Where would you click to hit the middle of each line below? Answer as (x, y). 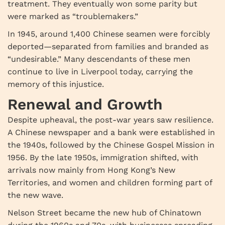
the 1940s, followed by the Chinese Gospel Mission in (111, 145)
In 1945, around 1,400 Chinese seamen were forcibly (109, 34)
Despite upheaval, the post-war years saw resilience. (110, 120)
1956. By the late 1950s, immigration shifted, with (103, 158)
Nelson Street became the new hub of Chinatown (104, 213)
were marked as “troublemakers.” (73, 17)
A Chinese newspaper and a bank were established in (111, 133)
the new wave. (35, 195)
